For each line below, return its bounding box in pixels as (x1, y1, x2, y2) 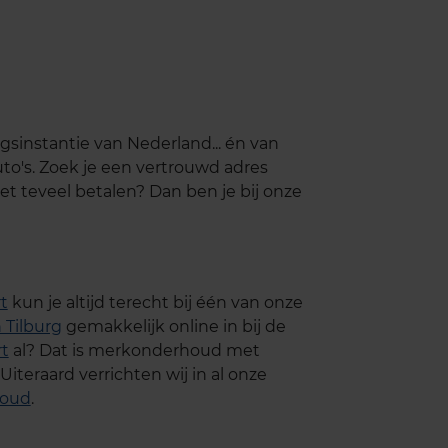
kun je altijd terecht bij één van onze (7, 292, 303, 312)
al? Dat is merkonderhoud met (8, 340, 260, 360)
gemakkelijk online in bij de (61, 316, 286, 336)
